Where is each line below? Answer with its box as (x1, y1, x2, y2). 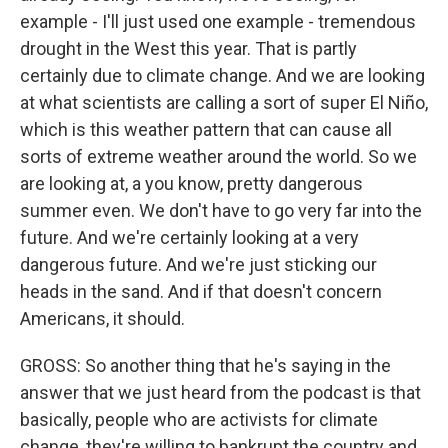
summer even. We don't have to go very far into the (20, 200, 422, 221)
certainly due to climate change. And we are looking (20, 65, 425, 86)
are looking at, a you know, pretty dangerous (20, 173, 363, 194)
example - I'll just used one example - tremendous (20, 11, 416, 32)
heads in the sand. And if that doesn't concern (20, 281, 382, 302)
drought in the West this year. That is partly (20, 38, 357, 59)
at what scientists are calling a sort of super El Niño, (20, 92, 428, 113)
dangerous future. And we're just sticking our (20, 254, 377, 275)
